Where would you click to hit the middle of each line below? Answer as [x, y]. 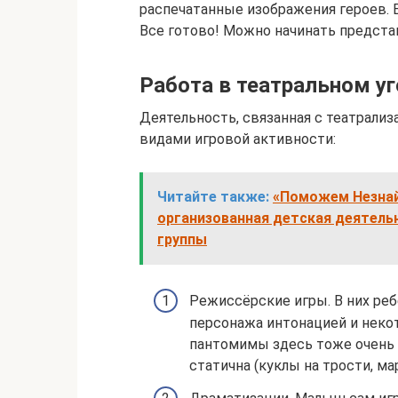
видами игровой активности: [238, 139]
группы [182, 239]
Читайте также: [213, 196]
